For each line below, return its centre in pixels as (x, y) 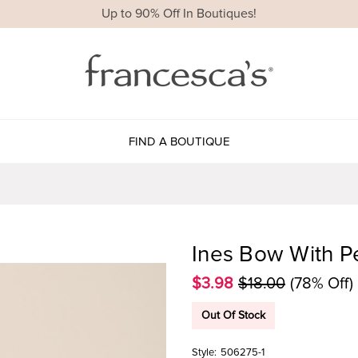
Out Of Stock (233, 315)
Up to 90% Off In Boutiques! (179, 14)
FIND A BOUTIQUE (179, 141)
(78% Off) (322, 283)
